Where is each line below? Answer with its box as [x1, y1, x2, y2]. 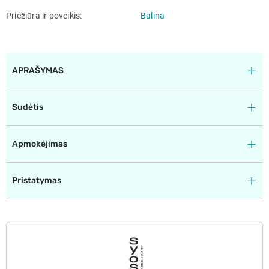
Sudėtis [12, 101, 43, 112]
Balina [141, 10, 165, 20]
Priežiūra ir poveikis [6, 10, 82, 20]
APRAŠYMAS [12, 65, 64, 76]
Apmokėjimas [12, 138, 67, 149]
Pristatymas [12, 175, 61, 186]
